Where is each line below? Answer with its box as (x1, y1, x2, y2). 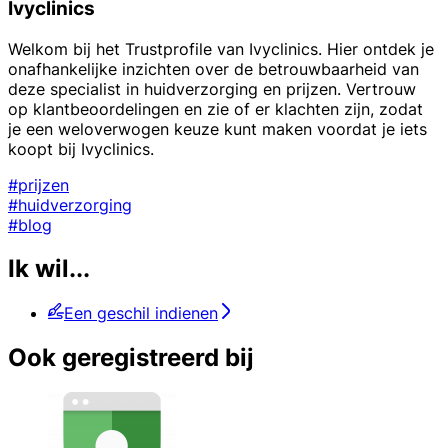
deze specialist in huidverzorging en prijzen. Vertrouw (8, 78, 416, 99)
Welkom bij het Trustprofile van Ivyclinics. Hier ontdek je (8, 38, 434, 59)
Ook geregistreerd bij (8, 343, 254, 373)
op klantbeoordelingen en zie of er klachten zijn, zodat (8, 98, 423, 119)
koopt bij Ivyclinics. (8, 138, 154, 159)
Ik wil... (8, 254, 90, 284)
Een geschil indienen (64, 303, 218, 324)
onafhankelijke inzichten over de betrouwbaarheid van (8, 58, 419, 79)
